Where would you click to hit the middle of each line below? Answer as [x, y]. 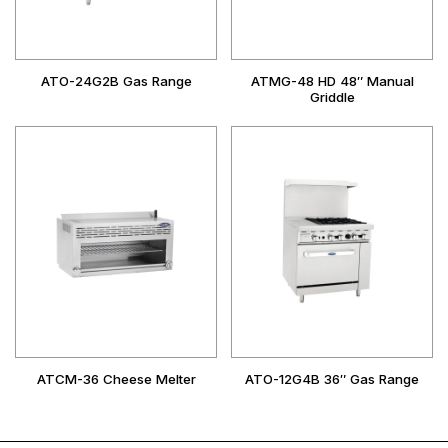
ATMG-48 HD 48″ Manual [332, 81]
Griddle [332, 97]
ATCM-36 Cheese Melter [116, 379]
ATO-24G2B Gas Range [116, 81]
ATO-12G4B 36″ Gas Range [332, 379]
